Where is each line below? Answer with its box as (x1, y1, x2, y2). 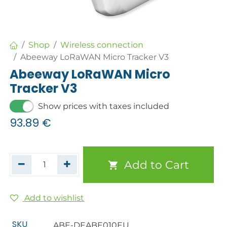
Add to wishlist (24, 193, 85, 203)
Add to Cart (121, 158, 189, 172)
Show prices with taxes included (38, 101, 170, 111)
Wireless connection (60, 40, 144, 50)
